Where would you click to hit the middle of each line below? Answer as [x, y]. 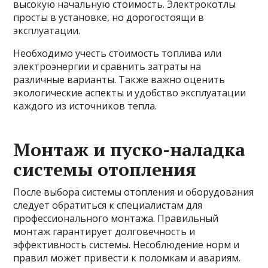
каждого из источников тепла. [85, 106]
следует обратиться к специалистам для [108, 205]
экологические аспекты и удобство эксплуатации [130, 93]
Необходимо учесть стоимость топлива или [118, 53]
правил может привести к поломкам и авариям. [127, 258]
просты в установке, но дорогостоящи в [109, 17]
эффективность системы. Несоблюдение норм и [127, 245]
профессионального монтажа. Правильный [116, 218]
